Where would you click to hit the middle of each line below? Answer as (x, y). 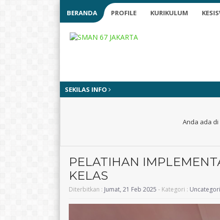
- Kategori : (173, 189)
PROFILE (124, 13)
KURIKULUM (169, 13)
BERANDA (82, 13)
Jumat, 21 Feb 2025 (130, 189)
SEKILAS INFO (87, 89)
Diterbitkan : (86, 189)
